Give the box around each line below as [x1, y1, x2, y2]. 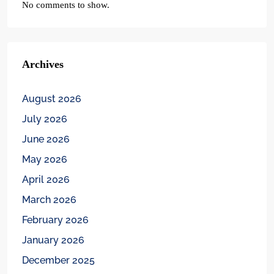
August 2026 [22, 93, 81, 105]
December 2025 [22, 254, 95, 266]
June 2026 [22, 133, 70, 145]
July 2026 [22, 113, 67, 125]
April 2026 [22, 174, 70, 185]
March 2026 [22, 194, 76, 206]
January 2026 [22, 234, 84, 246]
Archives [22, 58, 64, 70]
